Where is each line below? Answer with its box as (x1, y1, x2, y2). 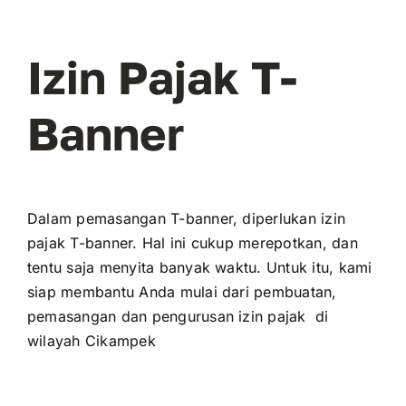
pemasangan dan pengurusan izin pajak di (26, 307, 329, 326)
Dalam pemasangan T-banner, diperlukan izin (26, 209, 346, 228)
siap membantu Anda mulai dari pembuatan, (26, 283, 337, 302)
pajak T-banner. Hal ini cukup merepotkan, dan (26, 234, 358, 253)
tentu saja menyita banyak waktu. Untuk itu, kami (26, 258, 372, 277)
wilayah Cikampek (26, 332, 156, 351)
